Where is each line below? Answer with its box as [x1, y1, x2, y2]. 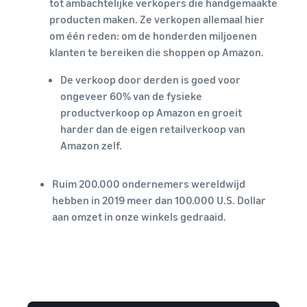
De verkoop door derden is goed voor [60, 73, 241, 87]
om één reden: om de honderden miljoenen [49, 29, 257, 43]
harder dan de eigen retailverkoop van [60, 122, 245, 136]
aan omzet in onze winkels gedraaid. [52, 210, 226, 224]
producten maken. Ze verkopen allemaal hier [49, 12, 265, 27]
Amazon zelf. [60, 138, 122, 153]
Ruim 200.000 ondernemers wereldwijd [52, 177, 245, 191]
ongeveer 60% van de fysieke [60, 89, 202, 103]
